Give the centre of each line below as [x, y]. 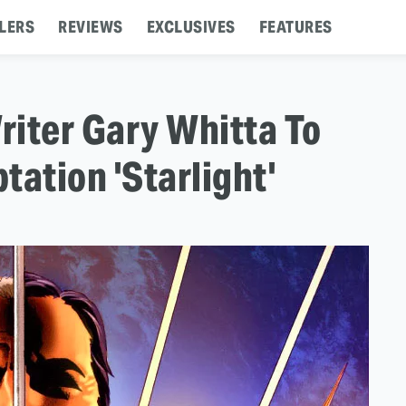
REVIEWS [91, 27]
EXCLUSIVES [191, 27]
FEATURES [295, 27]
